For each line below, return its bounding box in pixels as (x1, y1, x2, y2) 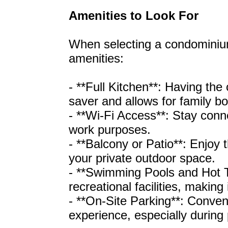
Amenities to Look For (69, 9, 198, 22)
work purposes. (69, 123, 151, 136)
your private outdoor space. (69, 151, 215, 165)
